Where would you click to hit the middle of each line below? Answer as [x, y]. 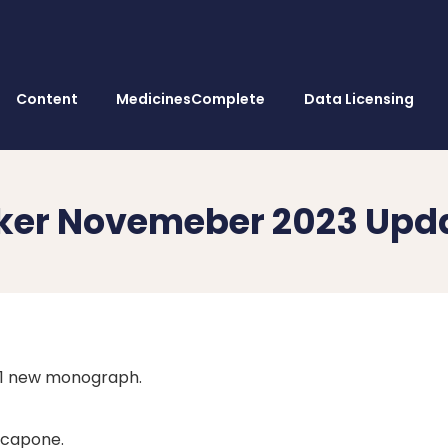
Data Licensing [358, 99]
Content [47, 99]
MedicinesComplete [191, 99]
